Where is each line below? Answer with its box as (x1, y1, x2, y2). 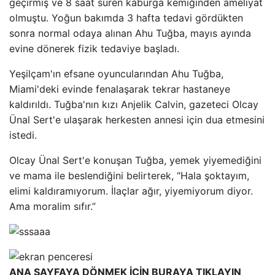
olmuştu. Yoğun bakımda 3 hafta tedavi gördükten (9, 12, 243, 24)
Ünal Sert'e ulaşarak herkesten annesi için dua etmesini (9, 114, 265, 126)
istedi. (9, 129, 37, 141)
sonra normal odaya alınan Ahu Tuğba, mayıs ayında (9, 27, 251, 39)
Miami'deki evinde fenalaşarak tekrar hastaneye (9, 83, 230, 95)
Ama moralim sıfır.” (9, 200, 96, 212)
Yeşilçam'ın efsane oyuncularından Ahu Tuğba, (9, 68, 223, 80)
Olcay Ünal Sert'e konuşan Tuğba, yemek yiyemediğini (9, 154, 261, 166)
